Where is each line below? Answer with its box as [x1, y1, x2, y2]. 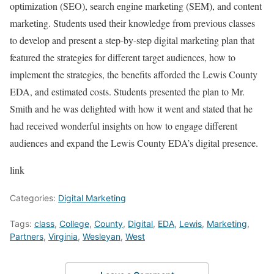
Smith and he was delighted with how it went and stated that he [10, 102, 253, 115]
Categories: [10, 193, 58, 203]
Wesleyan [83, 231, 120, 242]
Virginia [48, 231, 78, 242]
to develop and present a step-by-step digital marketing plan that [10, 34, 254, 46]
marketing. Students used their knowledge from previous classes [10, 17, 255, 29]
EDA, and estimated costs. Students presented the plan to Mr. [10, 85, 245, 98]
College [59, 218, 89, 229]
